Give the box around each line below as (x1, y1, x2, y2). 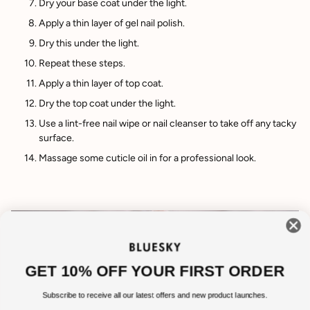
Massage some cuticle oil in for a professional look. (39, 152, 256, 165)
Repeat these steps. (39, 57, 125, 70)
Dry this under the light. (39, 37, 139, 50)
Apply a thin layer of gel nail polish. (39, 17, 185, 30)
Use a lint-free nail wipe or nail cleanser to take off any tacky (39, 118, 296, 130)
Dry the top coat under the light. (39, 98, 176, 110)
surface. (39, 132, 74, 145)
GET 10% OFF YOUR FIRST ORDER (25, 262, 285, 280)
